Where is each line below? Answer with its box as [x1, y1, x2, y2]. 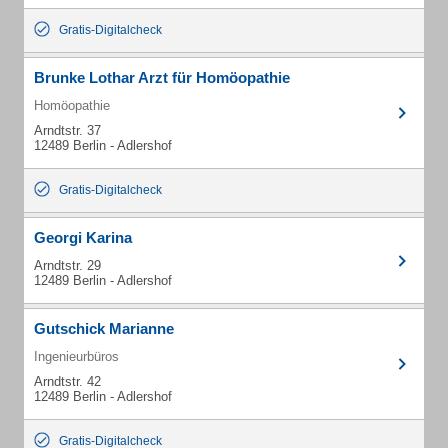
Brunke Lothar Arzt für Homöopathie [34, 69, 290, 86]
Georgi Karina [34, 229, 132, 246]
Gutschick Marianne [34, 320, 174, 337]
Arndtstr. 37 [34, 123, 101, 138]
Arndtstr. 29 [34, 258, 101, 273]
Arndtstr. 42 [34, 374, 101, 389]
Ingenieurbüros [34, 349, 119, 364]
